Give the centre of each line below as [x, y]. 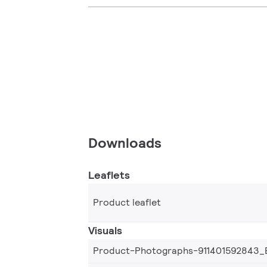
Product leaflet [127, 202]
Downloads [125, 142]
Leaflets [109, 175]
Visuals [105, 230]
